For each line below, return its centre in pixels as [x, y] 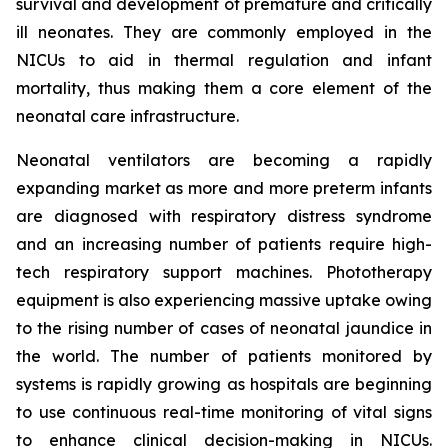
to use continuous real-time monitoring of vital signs [224, 411]
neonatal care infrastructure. [127, 115]
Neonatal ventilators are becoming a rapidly [224, 159]
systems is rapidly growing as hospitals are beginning [224, 383]
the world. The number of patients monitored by [224, 355]
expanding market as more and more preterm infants [224, 187]
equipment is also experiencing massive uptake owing [224, 299]
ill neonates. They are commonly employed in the [224, 31]
